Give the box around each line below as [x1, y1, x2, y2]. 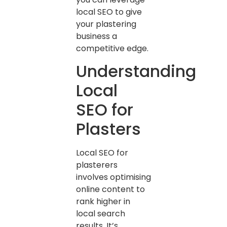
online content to [76, 183, 145, 195]
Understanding [76, 59, 196, 83]
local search [76, 207, 125, 219]
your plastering [76, 18, 136, 30]
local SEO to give [76, 6, 142, 18]
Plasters [76, 117, 141, 140]
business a [76, 30, 117, 42]
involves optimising [76, 171, 151, 183]
